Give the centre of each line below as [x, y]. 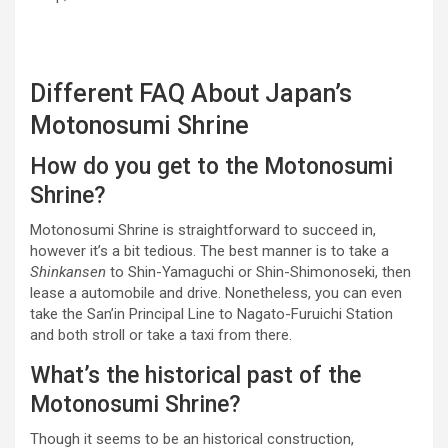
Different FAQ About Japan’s [191, 94]
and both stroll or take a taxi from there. [161, 335]
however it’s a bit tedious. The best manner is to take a [209, 251]
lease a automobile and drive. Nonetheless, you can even [216, 293]
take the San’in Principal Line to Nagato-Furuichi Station [211, 314]
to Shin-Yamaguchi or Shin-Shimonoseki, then [258, 272]
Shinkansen [68, 272]
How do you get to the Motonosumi [211, 167]
